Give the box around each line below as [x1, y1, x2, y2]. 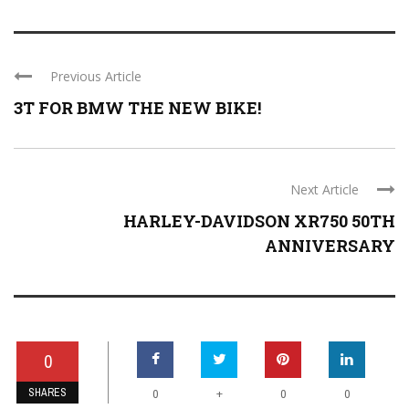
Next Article [290, 180, 359, 198]
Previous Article [50, 67, 142, 85]
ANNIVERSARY [265, 234, 395, 257]
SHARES [28, 384, 67, 400]
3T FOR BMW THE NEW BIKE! [14, 96, 261, 119]
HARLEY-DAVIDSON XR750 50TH [123, 209, 395, 232]
